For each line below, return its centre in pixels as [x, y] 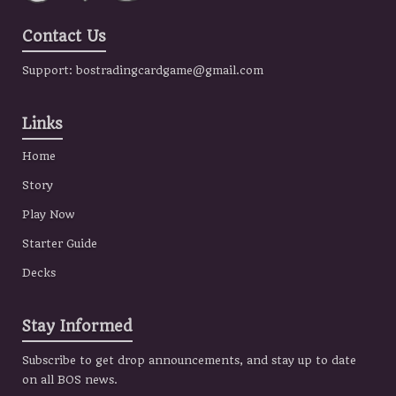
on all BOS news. [70, 379]
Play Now [49, 214]
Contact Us [64, 37]
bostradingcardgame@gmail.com [170, 71]
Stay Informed [77, 326]
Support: [49, 71]
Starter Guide [60, 243]
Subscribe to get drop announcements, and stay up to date [189, 360]
